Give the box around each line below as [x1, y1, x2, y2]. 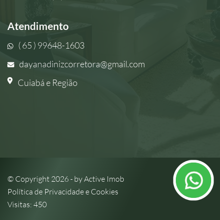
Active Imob [84, 174, 124, 184]
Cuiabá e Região [18, 77, 78, 88]
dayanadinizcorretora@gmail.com [19, 58, 145, 69]
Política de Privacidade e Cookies [7, 187, 118, 196]
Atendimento [7, 20, 69, 32]
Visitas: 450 [7, 199, 47, 209]
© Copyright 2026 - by [7, 174, 84, 184]
